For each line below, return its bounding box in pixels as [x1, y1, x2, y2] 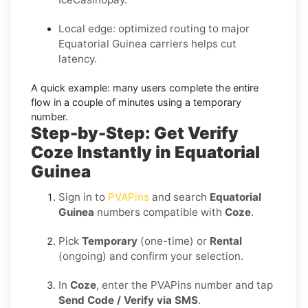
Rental [210, 234, 242, 247]
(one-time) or [137, 234, 210, 247]
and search [149, 190, 210, 203]
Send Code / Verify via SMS [58, 293, 198, 307]
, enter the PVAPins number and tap [96, 278, 273, 291]
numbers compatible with [94, 205, 225, 219]
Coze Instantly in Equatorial [31, 142, 260, 162]
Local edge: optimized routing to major [58, 21, 250, 35]
